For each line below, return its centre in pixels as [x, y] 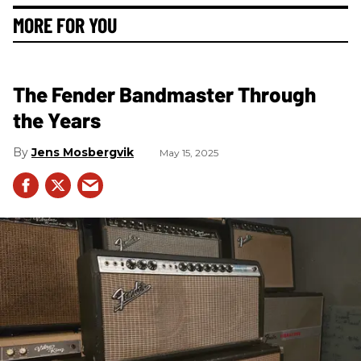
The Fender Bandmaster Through [164, 93]
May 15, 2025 [189, 152]
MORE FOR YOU [65, 24]
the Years [57, 119]
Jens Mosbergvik [83, 152]
